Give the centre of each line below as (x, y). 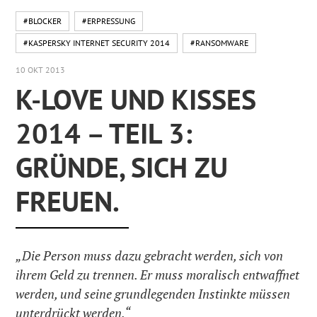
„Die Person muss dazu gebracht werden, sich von (150, 255)
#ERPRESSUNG (109, 21)
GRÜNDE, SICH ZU (122, 167)
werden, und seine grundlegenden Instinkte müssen (153, 293)
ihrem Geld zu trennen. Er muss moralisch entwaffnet (158, 274)
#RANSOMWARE (220, 43)
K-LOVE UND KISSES (136, 99)
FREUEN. (68, 201)
